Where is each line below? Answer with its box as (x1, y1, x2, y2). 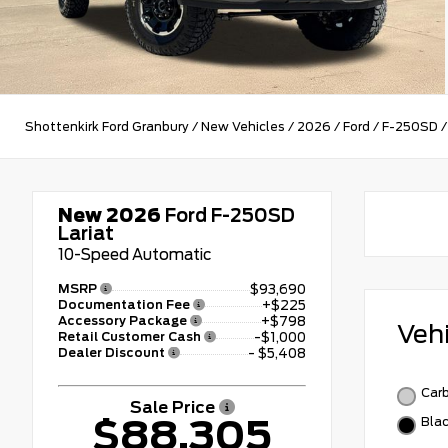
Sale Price (129, 398, 219, 418)
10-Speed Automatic (58, 246, 212, 265)
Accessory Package (58, 313, 190, 329)
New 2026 (58, 205, 161, 227)
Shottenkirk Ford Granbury (25, 118, 189, 134)
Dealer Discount (58, 345, 168, 361)
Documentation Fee (58, 297, 193, 313)
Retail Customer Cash (58, 329, 204, 345)
